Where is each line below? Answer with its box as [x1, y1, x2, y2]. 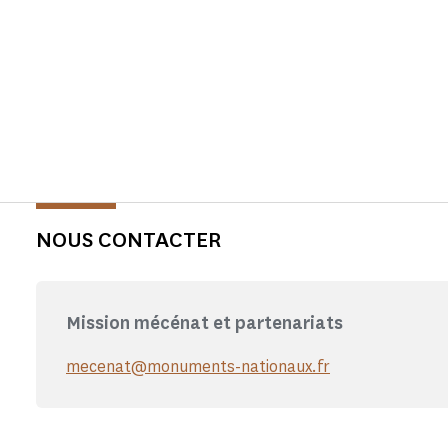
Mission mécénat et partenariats [66, 311, 343, 335]
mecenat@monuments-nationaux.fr [66, 356, 330, 377]
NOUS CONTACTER [36, 225, 221, 254]
